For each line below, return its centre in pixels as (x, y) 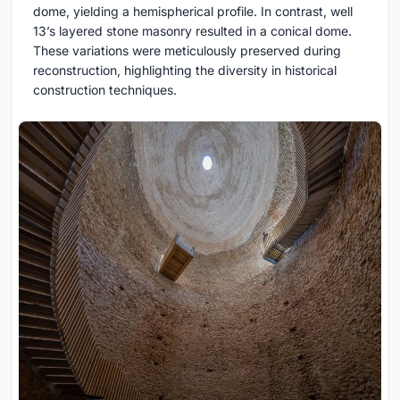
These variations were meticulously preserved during (187, 50)
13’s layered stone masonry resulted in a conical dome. (192, 30)
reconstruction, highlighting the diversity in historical (185, 70)
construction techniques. (105, 89)
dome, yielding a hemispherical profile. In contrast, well (193, 11)
